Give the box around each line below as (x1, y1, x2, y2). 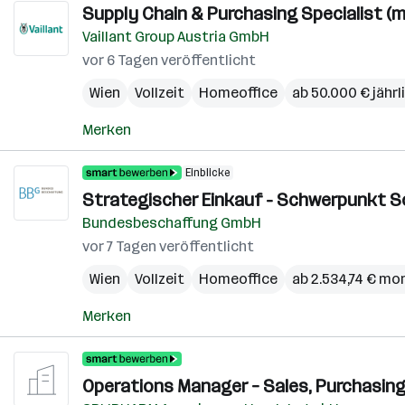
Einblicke (185, 166, 230, 179)
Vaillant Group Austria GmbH (82, 28, 269, 45)
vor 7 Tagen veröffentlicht (82, 238, 254, 255)
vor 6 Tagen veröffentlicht (82, 52, 256, 69)
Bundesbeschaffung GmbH (82, 214, 261, 231)
